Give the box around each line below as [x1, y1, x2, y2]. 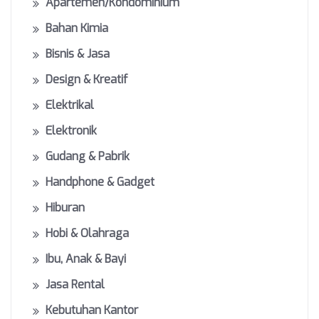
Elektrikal [46, 98, 94, 113]
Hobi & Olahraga [46, 226, 129, 241]
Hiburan [46, 200, 85, 215]
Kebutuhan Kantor [46, 303, 138, 318]
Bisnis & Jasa [46, 46, 110, 61]
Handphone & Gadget [46, 174, 155, 189]
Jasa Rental [46, 277, 105, 292]
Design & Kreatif [46, 72, 127, 87]
